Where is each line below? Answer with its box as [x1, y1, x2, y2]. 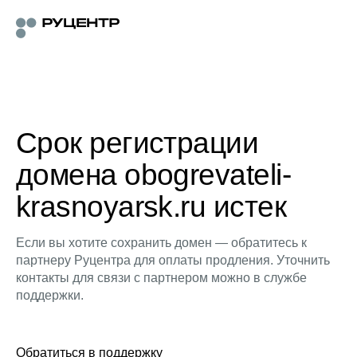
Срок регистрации [16, 127, 259, 159]
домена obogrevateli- [16, 159, 291, 191]
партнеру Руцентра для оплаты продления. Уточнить [16, 253, 330, 267]
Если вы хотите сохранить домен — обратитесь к [16, 236, 307, 249]
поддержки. [16, 288, 84, 302]
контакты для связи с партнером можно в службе [16, 271, 307, 284]
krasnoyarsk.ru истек [16, 190, 286, 223]
